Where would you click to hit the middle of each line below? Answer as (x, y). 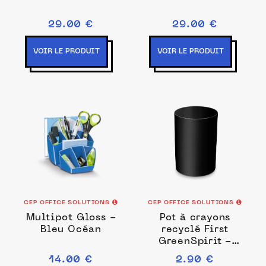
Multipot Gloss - (71, 218)
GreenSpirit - (195, 242)
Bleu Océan (71, 230)
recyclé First (195, 230)
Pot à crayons (195, 218)
